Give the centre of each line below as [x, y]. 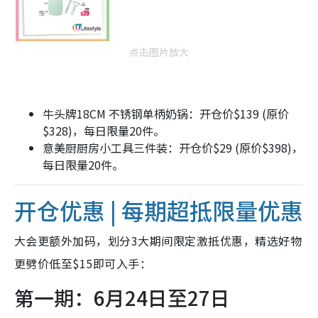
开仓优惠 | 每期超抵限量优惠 [159, 210]
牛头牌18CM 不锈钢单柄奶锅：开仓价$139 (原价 [166, 113]
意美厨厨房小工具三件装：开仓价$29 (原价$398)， [173, 147]
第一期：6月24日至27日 [122, 297]
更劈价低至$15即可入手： [83, 263]
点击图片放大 [159, 51]
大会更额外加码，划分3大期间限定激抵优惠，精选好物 [158, 240]
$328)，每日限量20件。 [104, 130]
